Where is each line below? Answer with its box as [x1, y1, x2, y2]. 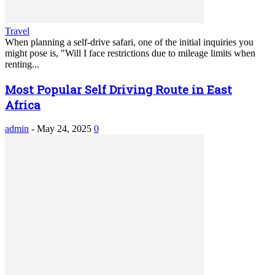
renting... [5, 58, 39, 69]
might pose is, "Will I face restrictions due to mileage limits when [5, 47, 255, 58]
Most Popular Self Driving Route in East [5, 81, 232, 97]
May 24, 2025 [37, 123, 91, 134]
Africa [5, 96, 41, 112]
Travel [5, 25, 29, 36]
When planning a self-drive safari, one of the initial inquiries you [5, 36, 254, 47]
